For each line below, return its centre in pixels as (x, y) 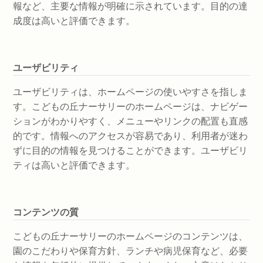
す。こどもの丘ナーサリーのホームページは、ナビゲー (130, 107)
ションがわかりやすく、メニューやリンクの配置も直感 (130, 121)
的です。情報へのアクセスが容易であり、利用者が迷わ (130, 136)
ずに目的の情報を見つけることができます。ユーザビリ (130, 151)
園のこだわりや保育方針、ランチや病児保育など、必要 (130, 251)
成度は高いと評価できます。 (74, 21)
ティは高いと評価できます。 (74, 165)
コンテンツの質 (46, 212)
